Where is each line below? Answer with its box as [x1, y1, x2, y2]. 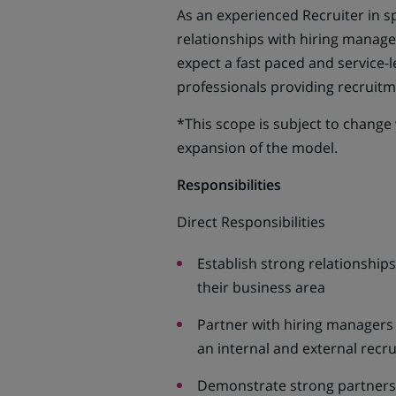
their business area [196, 278, 325, 297]
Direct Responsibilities [176, 212, 325, 232]
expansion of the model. [176, 138, 341, 157]
